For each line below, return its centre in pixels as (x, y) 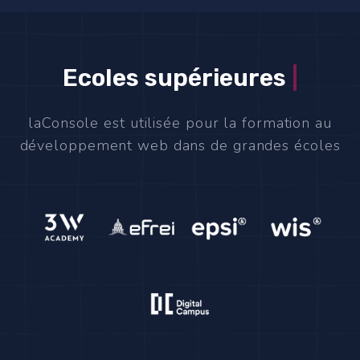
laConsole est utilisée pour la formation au (180, 123)
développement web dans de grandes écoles (180, 145)
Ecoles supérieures (177, 78)
